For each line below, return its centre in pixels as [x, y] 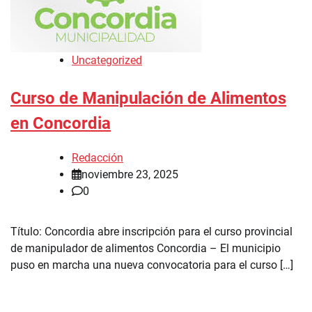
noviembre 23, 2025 [130, 175]
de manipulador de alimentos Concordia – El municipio [146, 249]
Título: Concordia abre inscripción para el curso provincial [151, 232]
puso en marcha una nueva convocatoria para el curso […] [152, 265]
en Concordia [61, 124]
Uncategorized [107, 61]
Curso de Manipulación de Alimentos [148, 99]
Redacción [97, 158]
